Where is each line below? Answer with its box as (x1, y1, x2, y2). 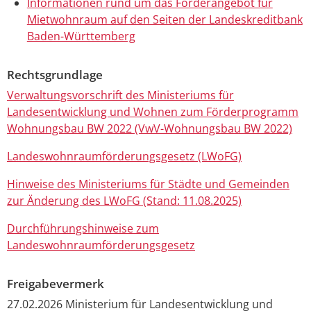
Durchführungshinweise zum (7, 221, 159, 237)
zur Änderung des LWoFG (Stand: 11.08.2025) (7, 193, 242, 209)
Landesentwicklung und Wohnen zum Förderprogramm (7, 104, 299, 120)
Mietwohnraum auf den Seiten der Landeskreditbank (26, 12, 303, 28)
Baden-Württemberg (26, 28, 135, 44)
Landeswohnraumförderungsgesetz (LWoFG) (7, 149, 242, 165)
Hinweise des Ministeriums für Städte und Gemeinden (7, 176, 289, 192)
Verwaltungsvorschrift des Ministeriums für (7, 87, 234, 103)
